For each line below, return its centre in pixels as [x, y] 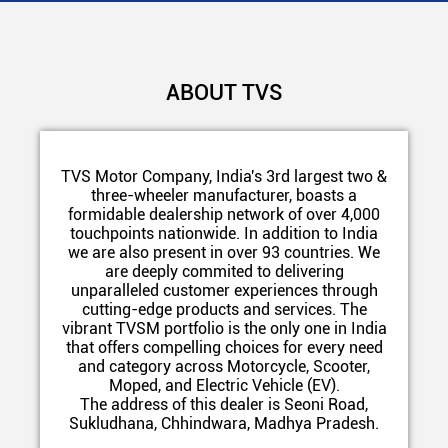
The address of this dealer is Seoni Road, [224, 404]
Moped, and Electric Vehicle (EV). [224, 385]
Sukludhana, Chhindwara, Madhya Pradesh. [224, 423]
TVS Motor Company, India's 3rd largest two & [224, 176]
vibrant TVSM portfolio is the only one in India [224, 328]
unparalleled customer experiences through [224, 290]
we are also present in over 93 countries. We [224, 252]
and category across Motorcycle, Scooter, [224, 366]
